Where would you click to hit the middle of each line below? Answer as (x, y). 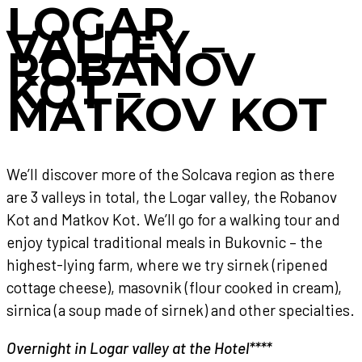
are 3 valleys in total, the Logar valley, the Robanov (172, 197)
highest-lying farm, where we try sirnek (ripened (167, 265)
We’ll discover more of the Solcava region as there (170, 175)
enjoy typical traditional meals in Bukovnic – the (164, 242)
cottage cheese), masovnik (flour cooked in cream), (174, 288)
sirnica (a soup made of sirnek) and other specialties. (181, 310)
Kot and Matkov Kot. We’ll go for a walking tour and (173, 220)
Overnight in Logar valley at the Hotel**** (139, 348)
